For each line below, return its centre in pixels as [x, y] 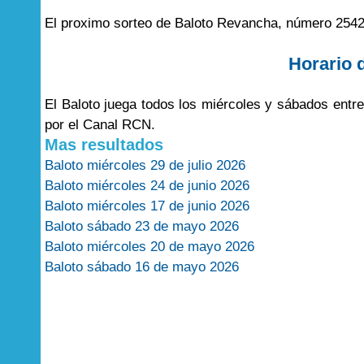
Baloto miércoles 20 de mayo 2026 [149, 247]
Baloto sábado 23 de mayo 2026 [142, 226]
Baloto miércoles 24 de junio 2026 [147, 186]
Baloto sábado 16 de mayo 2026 [142, 267]
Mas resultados [104, 145]
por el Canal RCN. [100, 125]
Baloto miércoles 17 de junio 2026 [147, 206]
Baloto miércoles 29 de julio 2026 [145, 165]
